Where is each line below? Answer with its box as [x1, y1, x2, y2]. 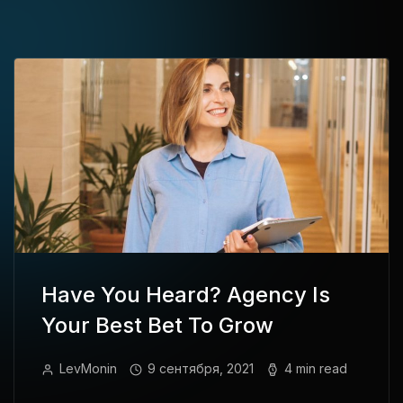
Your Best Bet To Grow [41, 311, 273, 338]
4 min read [284, 360, 347, 376]
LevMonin [59, 360, 117, 376]
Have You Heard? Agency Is [41, 281, 330, 308]
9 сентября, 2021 [148, 360, 254, 376]
